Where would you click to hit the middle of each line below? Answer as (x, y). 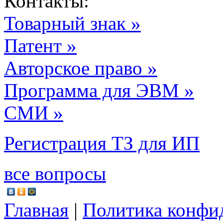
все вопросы (55, 173)
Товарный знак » (72, 23)
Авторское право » (81, 68)
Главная (36, 210)
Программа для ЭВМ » (99, 90)
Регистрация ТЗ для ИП (102, 143)
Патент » (40, 45)
